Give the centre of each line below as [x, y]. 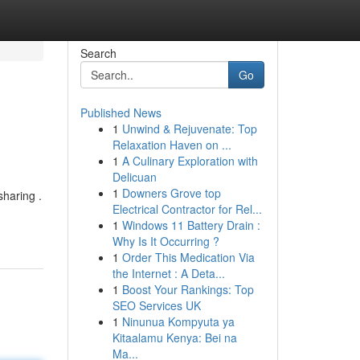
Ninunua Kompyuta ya [178, 321]
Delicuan [134, 177]
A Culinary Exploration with [190, 161]
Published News [121, 112]
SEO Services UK [156, 305]
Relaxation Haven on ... [172, 145]
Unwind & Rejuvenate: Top [189, 129]
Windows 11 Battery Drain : [191, 225]
